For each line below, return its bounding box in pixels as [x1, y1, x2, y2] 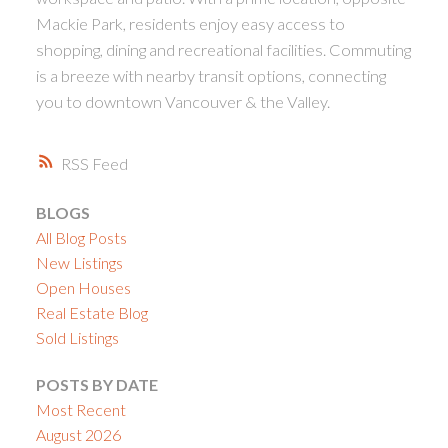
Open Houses [35, 277, 131, 297]
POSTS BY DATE [35, 375, 158, 395]
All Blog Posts [35, 227, 127, 247]
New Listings [35, 252, 123, 272]
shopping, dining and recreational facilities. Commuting [35, 40, 411, 60]
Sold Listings [35, 327, 119, 347]
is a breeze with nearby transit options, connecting [35, 66, 386, 86]
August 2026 [35, 425, 121, 445]
